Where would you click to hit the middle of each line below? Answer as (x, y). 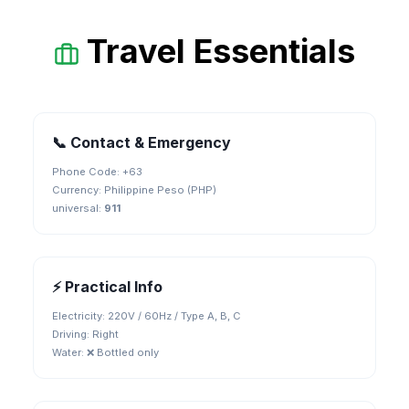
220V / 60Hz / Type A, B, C (174, 316)
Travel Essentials (221, 51)
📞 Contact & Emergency (142, 142)
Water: (69, 352)
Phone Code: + (90, 172)
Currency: (78, 190)
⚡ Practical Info (107, 287)
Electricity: (80, 316)
